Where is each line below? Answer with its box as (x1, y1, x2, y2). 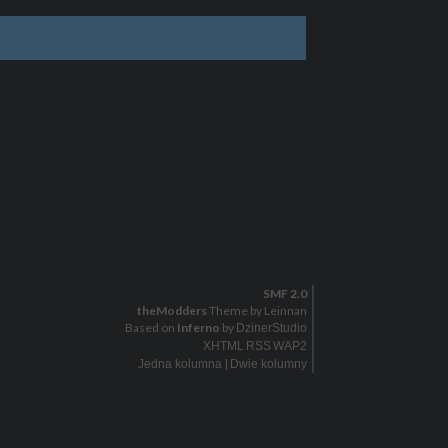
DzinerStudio (235, 321, 307, 336)
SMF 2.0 (262, 286, 307, 302)
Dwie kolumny (229, 357, 307, 372)
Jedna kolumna (137, 357, 222, 372)
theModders (136, 303, 207, 319)
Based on (124, 320, 177, 336)
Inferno (176, 320, 220, 336)
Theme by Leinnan (206, 303, 307, 319)
